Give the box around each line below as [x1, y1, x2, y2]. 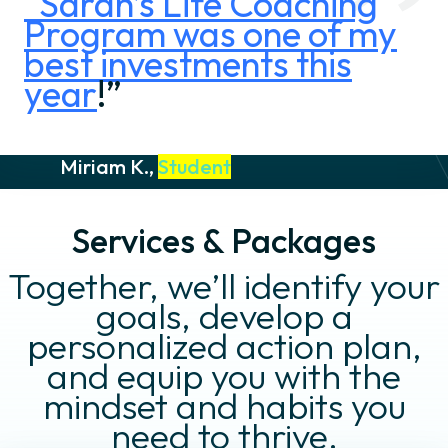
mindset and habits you [42, 383, 406, 429]
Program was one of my [24, 11, 397, 57]
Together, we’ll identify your [8, 263, 440, 309]
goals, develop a [95, 293, 353, 339]
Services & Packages [72, 219, 376, 263]
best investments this [24, 41, 352, 87]
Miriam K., [60, 154, 158, 180]
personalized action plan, [26, 323, 422, 369]
